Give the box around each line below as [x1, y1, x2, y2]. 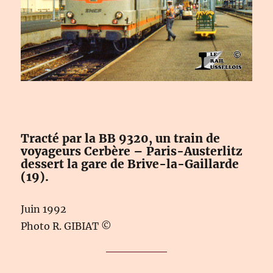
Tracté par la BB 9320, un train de [21, 131, 221, 146]
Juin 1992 [21, 203, 67, 216]
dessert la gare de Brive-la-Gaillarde [21, 157, 239, 172]
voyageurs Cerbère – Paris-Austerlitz [21, 144, 243, 159]
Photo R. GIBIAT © [21, 220, 112, 233]
